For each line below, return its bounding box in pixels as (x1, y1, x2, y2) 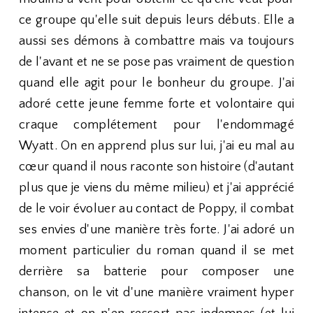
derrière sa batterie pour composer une (19, 265, 294, 279)
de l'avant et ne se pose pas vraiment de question (19, 55, 294, 69)
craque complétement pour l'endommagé (19, 118, 294, 132)
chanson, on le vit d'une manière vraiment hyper (19, 286, 294, 300)
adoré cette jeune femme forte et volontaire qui (19, 97, 294, 111)
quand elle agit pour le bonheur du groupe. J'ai (19, 76, 294, 90)
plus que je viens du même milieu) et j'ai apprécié (19, 181, 294, 195)
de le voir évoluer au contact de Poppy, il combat (19, 202, 294, 216)
